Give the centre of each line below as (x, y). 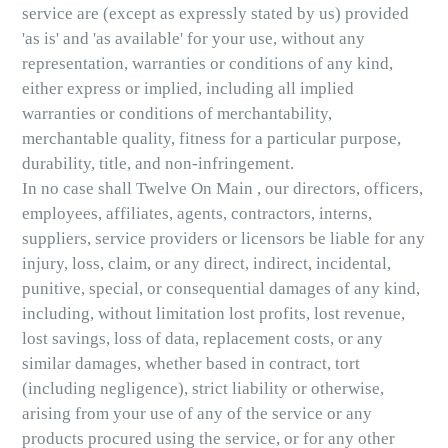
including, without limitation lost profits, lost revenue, (213, 314)
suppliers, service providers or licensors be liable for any (223, 239)
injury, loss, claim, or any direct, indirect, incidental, (206, 264)
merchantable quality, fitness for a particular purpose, (211, 139)
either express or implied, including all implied (188, 89)
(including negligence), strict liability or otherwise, (203, 389)
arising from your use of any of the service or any (197, 414)
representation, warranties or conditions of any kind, (207, 64)
